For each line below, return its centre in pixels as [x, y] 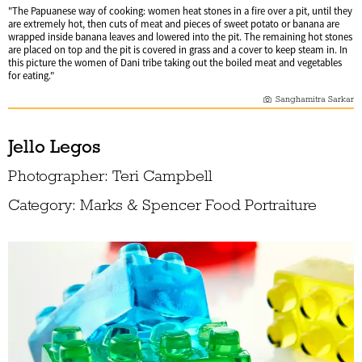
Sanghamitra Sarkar [315, 99]
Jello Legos [55, 147]
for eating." [31, 76]
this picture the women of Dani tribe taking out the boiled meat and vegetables [175, 63]
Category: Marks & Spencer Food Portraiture [162, 205]
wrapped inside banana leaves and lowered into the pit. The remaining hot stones [180, 38]
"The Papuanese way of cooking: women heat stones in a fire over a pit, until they [180, 12]
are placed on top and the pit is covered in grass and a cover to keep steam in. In [178, 51]
